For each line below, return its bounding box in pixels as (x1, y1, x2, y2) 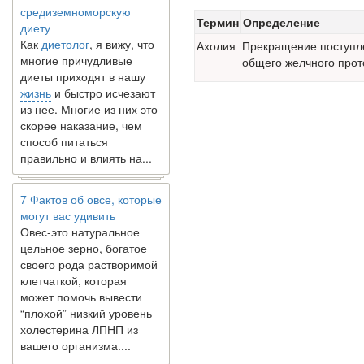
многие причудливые (20, 42, 132, 58)
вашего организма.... (20, 327, 131, 344)
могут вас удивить (20, 197, 115, 214)
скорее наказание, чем (20, 107, 142, 123)
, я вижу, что (89, 26, 154, 42)
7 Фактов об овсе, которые (20, 181, 162, 197)
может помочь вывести (20, 279, 142, 295)
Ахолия (197, 37, 236, 54)
